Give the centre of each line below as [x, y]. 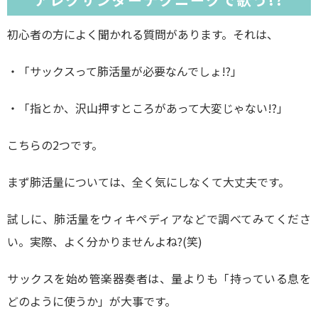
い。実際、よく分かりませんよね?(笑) [105, 241]
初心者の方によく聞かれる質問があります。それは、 [143, 34]
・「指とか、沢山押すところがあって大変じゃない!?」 [148, 108]
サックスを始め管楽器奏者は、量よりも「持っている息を [159, 278]
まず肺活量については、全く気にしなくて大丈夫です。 [148, 182]
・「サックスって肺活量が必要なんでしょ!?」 [125, 71]
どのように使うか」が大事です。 [92, 301]
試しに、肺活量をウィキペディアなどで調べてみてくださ [159, 219]
